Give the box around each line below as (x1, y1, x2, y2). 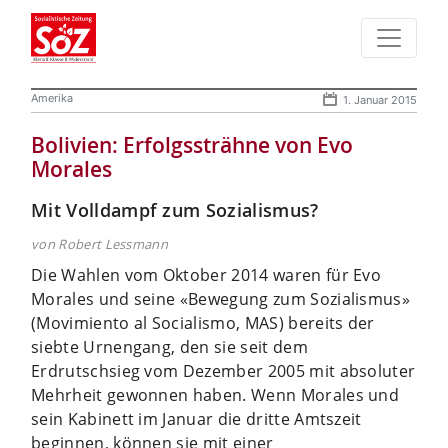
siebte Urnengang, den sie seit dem (31, 335, 308, 358)
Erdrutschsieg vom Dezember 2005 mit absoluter (31, 359, 416, 382)
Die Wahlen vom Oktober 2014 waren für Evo (31, 263, 382, 286)
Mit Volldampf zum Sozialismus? (31, 197, 319, 222)
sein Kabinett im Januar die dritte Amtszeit (31, 407, 362, 430)
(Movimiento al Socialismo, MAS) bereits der (31, 311, 375, 334)
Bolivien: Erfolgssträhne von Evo (31, 130, 353, 159)
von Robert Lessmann (31, 234, 169, 253)
